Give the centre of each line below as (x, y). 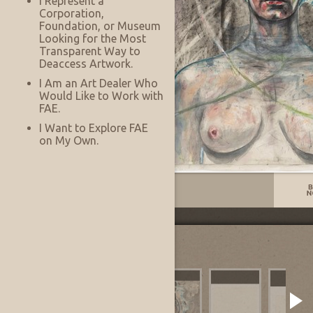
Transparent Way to (90, 51)
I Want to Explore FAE (94, 128)
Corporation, (72, 13)
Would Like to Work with (101, 96)
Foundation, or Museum (100, 26)
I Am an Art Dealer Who (99, 83)
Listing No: (49, 190)
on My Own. (69, 140)
